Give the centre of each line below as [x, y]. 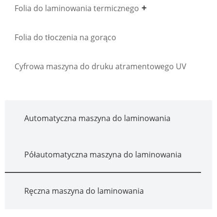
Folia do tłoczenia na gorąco [65, 37]
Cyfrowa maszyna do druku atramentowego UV [101, 66]
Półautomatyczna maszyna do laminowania [103, 154]
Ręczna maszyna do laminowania [84, 191]
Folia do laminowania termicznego [77, 8]
